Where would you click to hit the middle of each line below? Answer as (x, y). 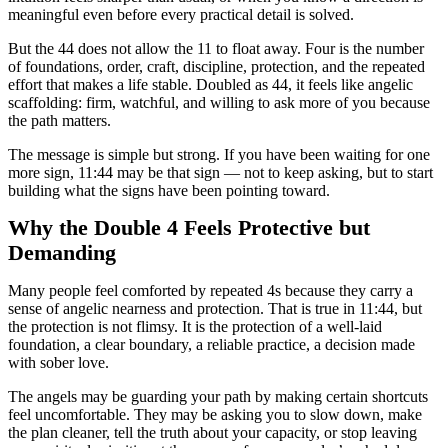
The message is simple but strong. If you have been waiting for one (219, 154)
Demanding (62, 253)
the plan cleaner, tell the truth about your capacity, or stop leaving (212, 432)
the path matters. (59, 120)
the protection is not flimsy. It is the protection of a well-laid (195, 326)
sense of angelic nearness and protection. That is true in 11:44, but (215, 308)
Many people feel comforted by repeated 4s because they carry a (210, 290)
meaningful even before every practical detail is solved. (181, 14)
